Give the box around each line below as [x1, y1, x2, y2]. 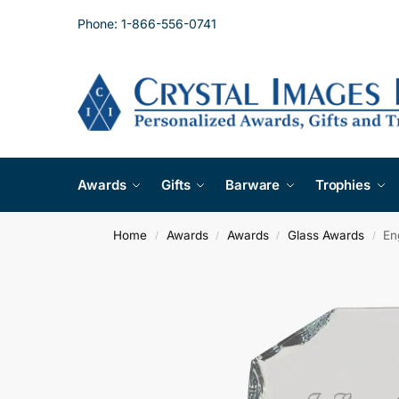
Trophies [314, 176, 370, 193]
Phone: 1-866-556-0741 [77, 15, 216, 31]
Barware [224, 176, 281, 193]
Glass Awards [288, 228, 365, 242]
